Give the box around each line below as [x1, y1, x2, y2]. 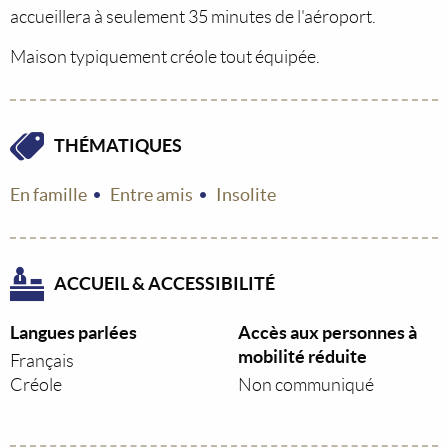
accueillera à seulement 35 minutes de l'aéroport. [10, 7, 376, 27]
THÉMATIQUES [54, 135, 182, 156]
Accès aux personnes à [238, 322, 417, 343]
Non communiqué [238, 375, 374, 395]
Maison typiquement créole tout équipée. [10, 47, 320, 67]
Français [10, 351, 74, 371]
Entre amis [110, 184, 193, 205]
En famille [10, 184, 87, 205]
